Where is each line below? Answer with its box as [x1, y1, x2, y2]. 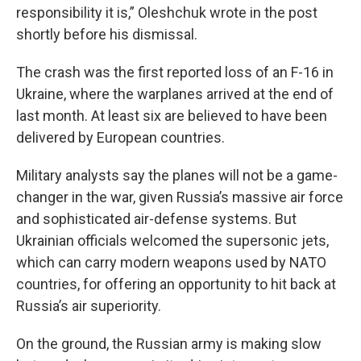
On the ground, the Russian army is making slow [16, 335, 322, 352]
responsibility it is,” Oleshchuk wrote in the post [16, 4, 317, 21]
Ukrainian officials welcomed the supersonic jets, [16, 232, 329, 249]
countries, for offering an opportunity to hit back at [16, 276, 336, 293]
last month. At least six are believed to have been [16, 107, 327, 124]
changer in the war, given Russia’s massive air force [16, 189, 343, 205]
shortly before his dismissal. [16, 26, 197, 43]
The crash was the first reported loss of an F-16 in [16, 64, 334, 81]
